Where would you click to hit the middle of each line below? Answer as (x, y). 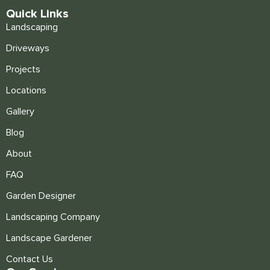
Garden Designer (41, 196)
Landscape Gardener (49, 238)
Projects (23, 70)
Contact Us (30, 259)
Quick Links (37, 14)
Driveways (28, 49)
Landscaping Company (53, 217)
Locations (26, 91)
